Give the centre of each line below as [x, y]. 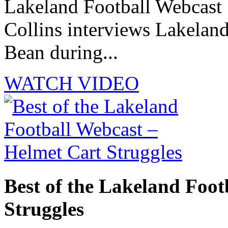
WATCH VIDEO [72, 83]
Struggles [44, 209]
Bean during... [61, 52]
